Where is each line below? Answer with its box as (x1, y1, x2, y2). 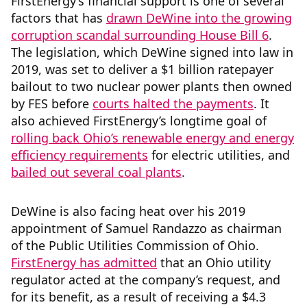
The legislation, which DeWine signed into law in (11, 44, 293, 61)
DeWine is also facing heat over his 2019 (11, 203, 245, 220)
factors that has (11, 10, 106, 27)
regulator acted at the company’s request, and (11, 271, 280, 288)
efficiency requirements (11, 147, 148, 164)
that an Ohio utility (157, 254, 271, 271)
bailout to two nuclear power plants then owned (11, 78, 292, 95)
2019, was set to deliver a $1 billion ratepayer (11, 61, 273, 78)
